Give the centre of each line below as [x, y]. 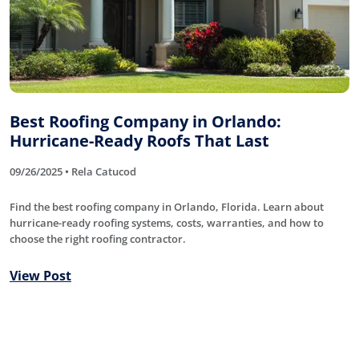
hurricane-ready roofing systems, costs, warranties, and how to [167, 222]
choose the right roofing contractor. [98, 238]
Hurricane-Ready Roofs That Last [139, 140]
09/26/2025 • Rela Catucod [73, 171]
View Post [40, 275]
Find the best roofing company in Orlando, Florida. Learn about [167, 206]
